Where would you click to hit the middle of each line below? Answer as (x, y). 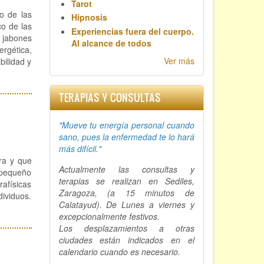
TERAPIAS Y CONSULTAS (110, 98)
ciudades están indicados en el (126, 240)
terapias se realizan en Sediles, (126, 181)
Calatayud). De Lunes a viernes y (126, 205)
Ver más (179, 61)
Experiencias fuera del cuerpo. (132, 31)
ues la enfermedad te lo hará (141, 137)
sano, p (72, 137)
